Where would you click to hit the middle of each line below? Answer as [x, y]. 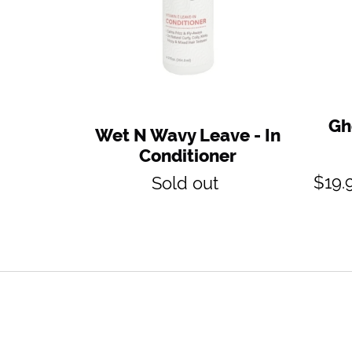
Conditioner [188, 155]
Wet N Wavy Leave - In [188, 135]
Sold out [185, 183]
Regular [211, 176]
